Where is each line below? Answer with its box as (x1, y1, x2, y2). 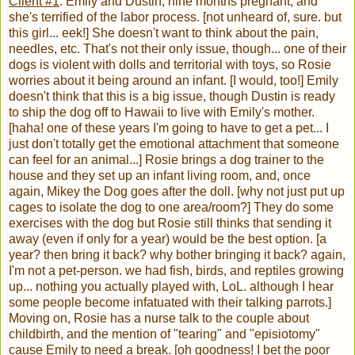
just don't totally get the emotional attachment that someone (9, 137, 339, 151)
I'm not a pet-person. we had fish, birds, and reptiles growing (9, 264, 344, 278)
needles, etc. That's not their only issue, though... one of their (9, 42, 346, 56)
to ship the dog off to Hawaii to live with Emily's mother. (9, 105, 315, 120)
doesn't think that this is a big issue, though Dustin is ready (9, 90, 335, 104)
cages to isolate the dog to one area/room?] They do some (9, 200, 334, 215)
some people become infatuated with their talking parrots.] (9, 296, 331, 310)
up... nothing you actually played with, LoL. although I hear (9, 280, 334, 294)
